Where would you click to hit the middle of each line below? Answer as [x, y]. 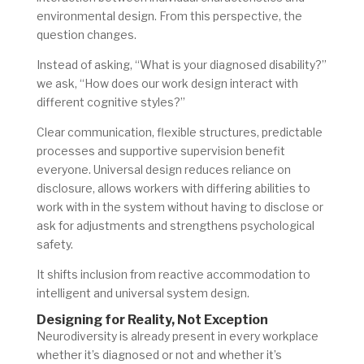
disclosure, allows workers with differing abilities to [173, 188]
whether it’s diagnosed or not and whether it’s [159, 355]
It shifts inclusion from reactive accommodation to [173, 275]
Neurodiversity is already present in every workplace [177, 336]
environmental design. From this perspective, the [169, 16]
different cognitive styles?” [110, 102]
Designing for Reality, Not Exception [152, 320]
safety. [54, 245]
